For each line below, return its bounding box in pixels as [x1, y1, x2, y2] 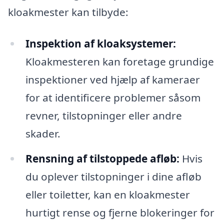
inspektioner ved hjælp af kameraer [25, 72, 200, 87]
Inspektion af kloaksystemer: [25, 36, 176, 51]
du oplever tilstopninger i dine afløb [25, 169, 201, 184]
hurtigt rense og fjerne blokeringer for [25, 205, 214, 220]
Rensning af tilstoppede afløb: [25, 151, 179, 166]
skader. [25, 126, 60, 141]
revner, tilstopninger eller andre [25, 108, 182, 123]
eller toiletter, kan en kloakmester [25, 187, 190, 202]
